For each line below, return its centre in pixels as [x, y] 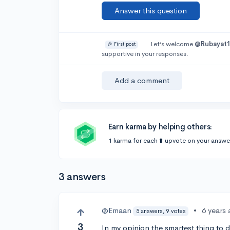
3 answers [82, 177]
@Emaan [117, 210]
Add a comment [142, 80]
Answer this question [151, 11]
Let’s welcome [172, 44]
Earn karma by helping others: [160, 127]
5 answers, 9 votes [161, 211]
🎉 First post [122, 44]
